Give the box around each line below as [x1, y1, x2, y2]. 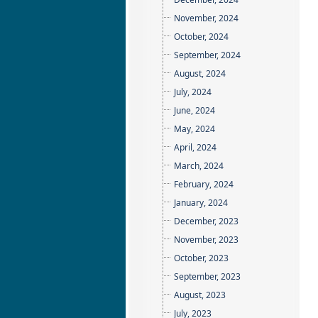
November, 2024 [174, 12, 238, 24]
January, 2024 [174, 197, 228, 209]
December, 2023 [174, 215, 238, 227]
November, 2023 [174, 234, 238, 246]
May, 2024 [174, 123, 215, 135]
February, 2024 [174, 178, 234, 190]
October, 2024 [174, 31, 229, 43]
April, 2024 [174, 141, 216, 153]
